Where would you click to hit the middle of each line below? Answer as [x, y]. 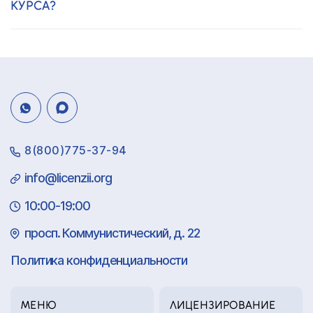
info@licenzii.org [68, 177]
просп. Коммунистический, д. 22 [112, 233]
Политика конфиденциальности [99, 260]
